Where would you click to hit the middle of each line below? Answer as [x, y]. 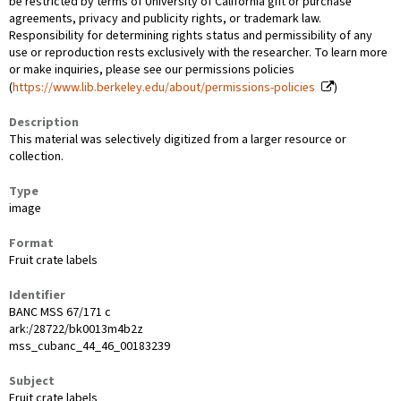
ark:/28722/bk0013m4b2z [76, 329]
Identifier [37, 295]
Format [31, 243]
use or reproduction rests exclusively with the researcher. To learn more [198, 52]
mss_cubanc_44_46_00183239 [90, 346]
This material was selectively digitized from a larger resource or [178, 139]
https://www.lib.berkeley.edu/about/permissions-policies [164, 87]
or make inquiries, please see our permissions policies [152, 69]
